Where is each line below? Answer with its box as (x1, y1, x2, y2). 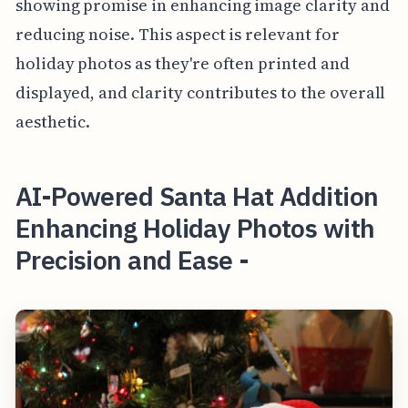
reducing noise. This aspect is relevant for (15, 23, 340, 46)
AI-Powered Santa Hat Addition (15, 179, 379, 214)
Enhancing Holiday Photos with (15, 211, 375, 246)
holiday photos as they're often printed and (15, 52, 350, 76)
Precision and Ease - (15, 243, 250, 278)
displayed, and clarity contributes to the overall (15, 81, 386, 105)
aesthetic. (15, 110, 91, 134)
